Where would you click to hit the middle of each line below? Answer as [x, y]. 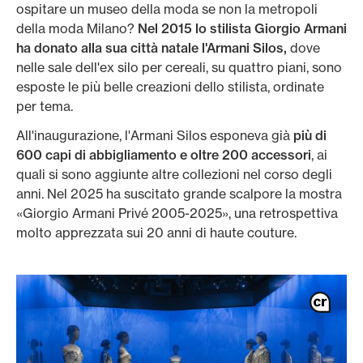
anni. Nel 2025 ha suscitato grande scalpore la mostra [179, 194]
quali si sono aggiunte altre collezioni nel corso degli [174, 174]
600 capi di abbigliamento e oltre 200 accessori [164, 155]
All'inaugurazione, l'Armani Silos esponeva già [155, 135]
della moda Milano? [77, 28]
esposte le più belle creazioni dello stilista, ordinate [170, 87]
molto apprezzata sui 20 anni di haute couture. [158, 233]
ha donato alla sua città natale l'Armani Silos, [153, 48]
